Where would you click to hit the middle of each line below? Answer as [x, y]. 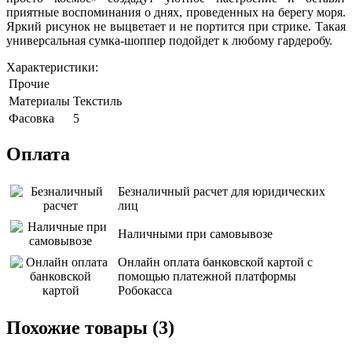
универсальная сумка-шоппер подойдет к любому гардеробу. [169, 41]
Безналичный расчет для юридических [222, 191]
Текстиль [97, 101]
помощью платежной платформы [207, 276]
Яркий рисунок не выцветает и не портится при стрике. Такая [176, 27]
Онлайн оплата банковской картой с [215, 262]
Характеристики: [52, 68]
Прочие [29, 84]
